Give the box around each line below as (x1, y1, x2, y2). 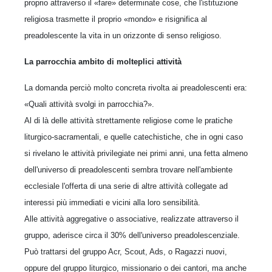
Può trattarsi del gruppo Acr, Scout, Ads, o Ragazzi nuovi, (24, 247, 227, 256)
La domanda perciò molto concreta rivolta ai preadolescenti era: (24, 83, 247, 92)
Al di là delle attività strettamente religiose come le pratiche (24, 116, 233, 125)
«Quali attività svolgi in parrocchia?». (24, 100, 154, 109)
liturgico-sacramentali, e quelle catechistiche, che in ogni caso (24, 132, 243, 141)
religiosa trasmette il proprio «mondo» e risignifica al (24, 15, 207, 24)
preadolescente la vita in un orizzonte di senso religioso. (24, 31, 222, 40)
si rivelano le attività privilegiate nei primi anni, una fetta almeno (24, 149, 248, 158)
